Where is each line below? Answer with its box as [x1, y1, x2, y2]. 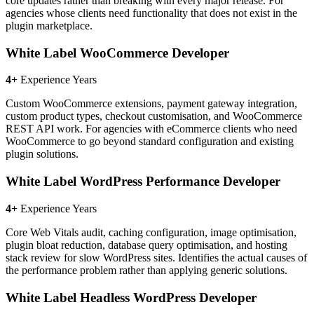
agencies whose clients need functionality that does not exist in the [6, 7, 297, 20]
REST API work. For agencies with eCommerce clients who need [6, 123, 297, 135]
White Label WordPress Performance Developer [6, 174, 280, 189]
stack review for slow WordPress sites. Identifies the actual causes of [6, 251, 307, 264]
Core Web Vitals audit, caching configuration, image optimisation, [6, 226, 296, 238]
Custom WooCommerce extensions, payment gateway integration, [6, 97, 297, 110]
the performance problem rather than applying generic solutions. [6, 264, 287, 276]
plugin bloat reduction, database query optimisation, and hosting [6, 238, 287, 251]
